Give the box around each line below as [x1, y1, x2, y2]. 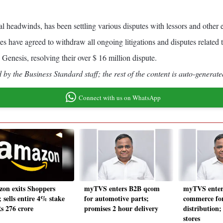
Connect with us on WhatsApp [78, 93, 161, 102]
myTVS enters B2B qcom [84, 183, 160, 194]
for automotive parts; [84, 193, 149, 204]
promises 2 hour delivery [84, 203, 158, 214]
